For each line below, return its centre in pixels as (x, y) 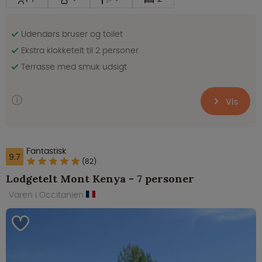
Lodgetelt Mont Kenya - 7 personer (100, 179)
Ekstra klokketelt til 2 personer (80, 50)
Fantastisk (46, 151)
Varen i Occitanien (47, 195)
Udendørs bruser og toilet (72, 34)
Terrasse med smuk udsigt (74, 66)
